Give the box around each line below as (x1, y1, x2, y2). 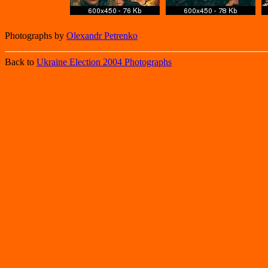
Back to (5, 57, 36, 67)
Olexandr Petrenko (66, 31, 138, 41)
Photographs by (5, 31, 66, 41)
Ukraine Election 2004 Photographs (36, 57, 172, 67)
